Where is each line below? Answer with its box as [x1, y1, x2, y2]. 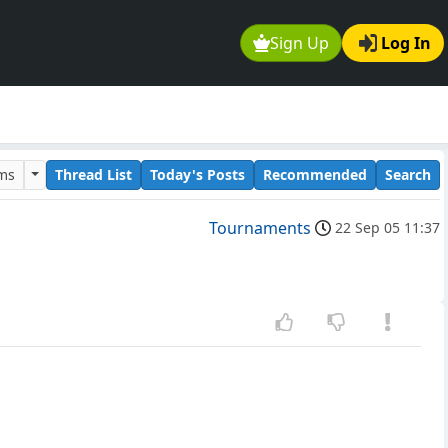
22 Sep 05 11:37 [335, 218, 440, 238]
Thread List [55, 164, 132, 184]
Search [385, 164, 431, 184]
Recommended [263, 164, 367, 184]
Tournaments [209, 217, 311, 240]
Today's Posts [150, 164, 245, 184]
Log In [381, 32, 431, 55]
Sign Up [270, 32, 330, 55]
